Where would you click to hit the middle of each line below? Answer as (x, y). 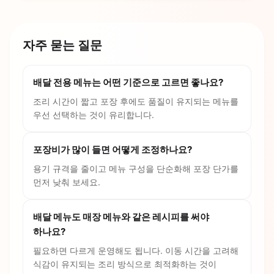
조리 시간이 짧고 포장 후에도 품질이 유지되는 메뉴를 (136, 102)
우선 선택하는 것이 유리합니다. (94, 115)
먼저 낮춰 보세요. (67, 182)
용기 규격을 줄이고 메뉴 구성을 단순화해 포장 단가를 (136, 169)
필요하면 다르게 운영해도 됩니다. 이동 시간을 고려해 (136, 251)
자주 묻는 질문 (62, 46)
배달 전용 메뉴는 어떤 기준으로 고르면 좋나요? (128, 83)
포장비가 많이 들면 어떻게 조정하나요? (113, 150)
